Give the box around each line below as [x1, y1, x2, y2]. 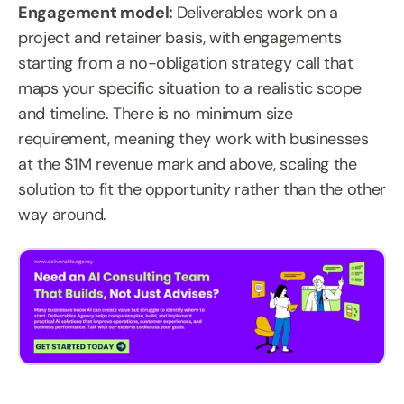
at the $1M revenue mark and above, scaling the [18, 153, 357, 175]
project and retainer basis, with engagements [18, 27, 342, 49]
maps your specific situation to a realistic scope [18, 78, 362, 99]
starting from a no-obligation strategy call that [18, 52, 353, 74]
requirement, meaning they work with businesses [18, 128, 369, 150]
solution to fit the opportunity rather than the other [18, 179, 386, 200]
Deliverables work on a [176, 2, 338, 23]
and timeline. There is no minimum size [18, 103, 293, 124]
